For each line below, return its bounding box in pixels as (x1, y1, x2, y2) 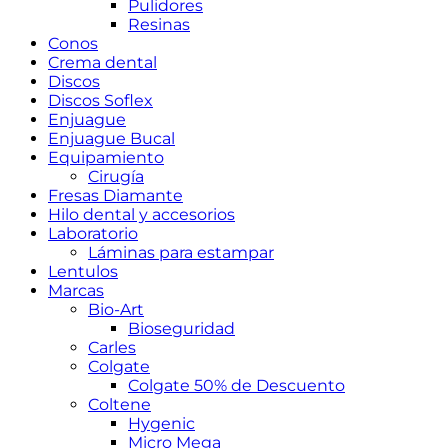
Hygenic (128, 414, 195, 433)
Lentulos (48, 262, 118, 281)
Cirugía (88, 167, 144, 186)
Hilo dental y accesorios (48, 205, 235, 224)
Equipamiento (48, 148, 164, 167)
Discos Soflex (48, 91, 153, 110)
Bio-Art (88, 300, 144, 319)
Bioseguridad (128, 319, 235, 338)
